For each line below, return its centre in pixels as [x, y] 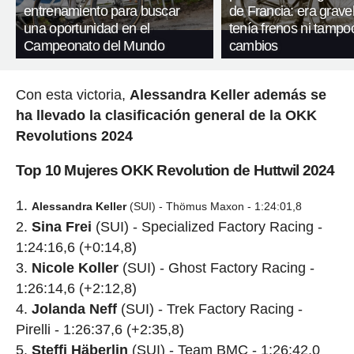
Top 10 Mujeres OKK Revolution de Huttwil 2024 [175, 170]
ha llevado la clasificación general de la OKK [166, 115]
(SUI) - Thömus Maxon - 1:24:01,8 [214, 206]
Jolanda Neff [74, 309]
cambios [253, 45]
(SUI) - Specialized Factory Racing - [207, 226]
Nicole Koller [75, 267]
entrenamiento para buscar [102, 11]
